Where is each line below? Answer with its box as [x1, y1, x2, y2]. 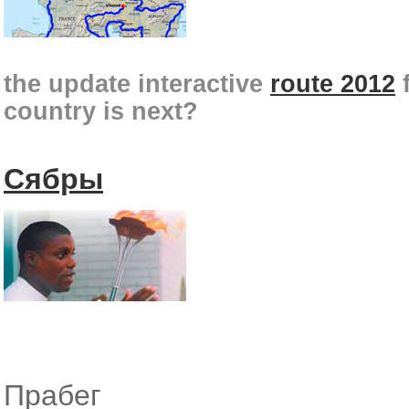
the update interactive [4, 69, 270, 98]
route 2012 [270, 69, 395, 98]
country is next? [4, 97, 198, 125]
